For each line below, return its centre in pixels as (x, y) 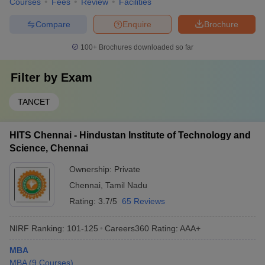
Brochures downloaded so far (145, 47)
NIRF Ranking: (37, 228)
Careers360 (127, 228)
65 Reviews (143, 201)
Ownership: (92, 169)
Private (127, 169)
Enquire (137, 24)
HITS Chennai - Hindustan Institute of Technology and (130, 135)
